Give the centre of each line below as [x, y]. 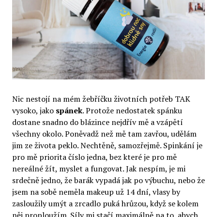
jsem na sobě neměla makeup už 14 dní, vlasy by [96, 192]
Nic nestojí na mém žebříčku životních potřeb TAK [101, 99]
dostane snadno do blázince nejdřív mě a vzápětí [97, 122]
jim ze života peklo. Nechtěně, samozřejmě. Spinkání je [107, 146]
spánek [69, 111]
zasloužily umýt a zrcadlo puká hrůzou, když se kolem [105, 204]
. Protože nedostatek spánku [132, 111]
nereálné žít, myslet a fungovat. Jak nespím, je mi [99, 169]
